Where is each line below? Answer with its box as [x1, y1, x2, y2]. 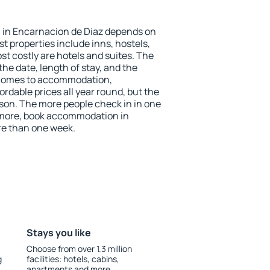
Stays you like [26, 226, 91, 239]
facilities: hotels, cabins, [26, 253, 119, 265]
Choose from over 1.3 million [26, 243, 132, 254]
